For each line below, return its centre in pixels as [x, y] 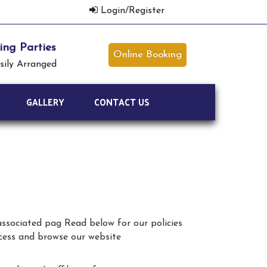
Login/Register [132, 11]
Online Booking [147, 55]
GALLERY [45, 102]
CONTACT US [122, 102]
